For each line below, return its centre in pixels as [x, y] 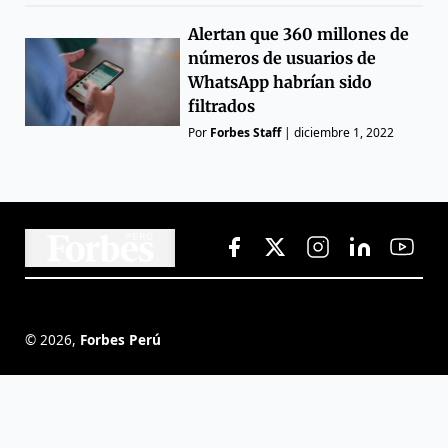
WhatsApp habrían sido [280, 82]
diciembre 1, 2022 [344, 133]
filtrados [222, 106]
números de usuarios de [282, 58]
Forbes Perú [120, 339]
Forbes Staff [246, 133]
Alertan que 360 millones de [299, 34]
